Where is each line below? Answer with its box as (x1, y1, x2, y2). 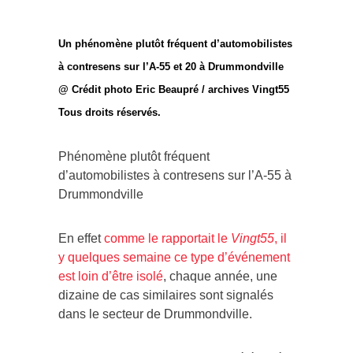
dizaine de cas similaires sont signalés (58, 294, 273, 308)
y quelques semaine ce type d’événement (58, 256, 290, 270)
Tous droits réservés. (58, 112, 161, 124)
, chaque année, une (163, 275, 277, 289)
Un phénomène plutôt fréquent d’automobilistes (58, 43, 292, 55)
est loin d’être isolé (58, 275, 163, 289)
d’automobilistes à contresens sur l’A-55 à (58, 174, 292, 188)
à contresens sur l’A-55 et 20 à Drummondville (58, 66, 284, 79)
